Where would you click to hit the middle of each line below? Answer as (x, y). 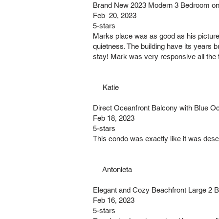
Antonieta (112, 169)
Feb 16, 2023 (114, 200)
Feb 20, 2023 (115, 15)
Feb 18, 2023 (114, 118)
